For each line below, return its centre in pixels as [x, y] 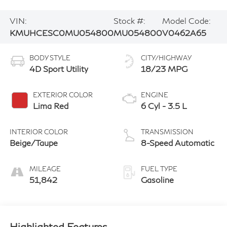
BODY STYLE [50, 58]
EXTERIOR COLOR [63, 94]
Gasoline [157, 179]
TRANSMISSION [167, 131]
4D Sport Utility [59, 68]
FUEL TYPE [159, 168]
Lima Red [50, 105]
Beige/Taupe [33, 142]
